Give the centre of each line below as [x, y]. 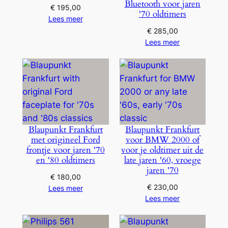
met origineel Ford [65, 140]
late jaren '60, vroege [162, 160]
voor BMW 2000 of [162, 140]
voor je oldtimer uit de [163, 150]
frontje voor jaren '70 [65, 150]
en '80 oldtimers [65, 160]
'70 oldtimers [162, 14]
